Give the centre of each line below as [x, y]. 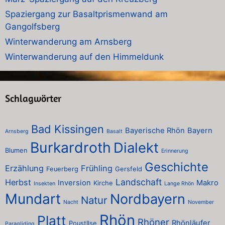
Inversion [74, 183]
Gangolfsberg [32, 26]
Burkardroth [71, 147]
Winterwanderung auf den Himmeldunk [84, 57]
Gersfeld [129, 169]
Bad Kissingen [68, 129]
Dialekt [136, 147]
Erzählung [24, 168]
